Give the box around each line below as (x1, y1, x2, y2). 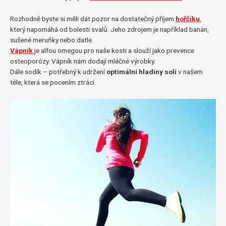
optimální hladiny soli (106, 67, 178, 76)
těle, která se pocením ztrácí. (10, 78, 96, 86)
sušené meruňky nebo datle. (10, 35, 93, 44)
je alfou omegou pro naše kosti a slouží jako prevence (34, 46, 194, 54)
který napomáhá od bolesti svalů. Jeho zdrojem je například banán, (10, 25, 209, 33)
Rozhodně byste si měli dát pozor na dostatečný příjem (10, 14, 176, 23)
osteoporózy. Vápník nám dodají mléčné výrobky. (10, 56, 155, 65)
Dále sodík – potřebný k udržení (10, 67, 106, 76)
